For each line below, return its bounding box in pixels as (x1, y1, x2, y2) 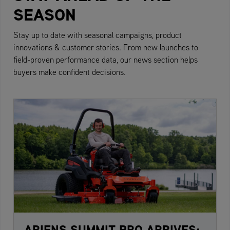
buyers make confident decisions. (13, 66, 126, 77)
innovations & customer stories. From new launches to (13, 42, 198, 52)
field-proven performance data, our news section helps (13, 54, 198, 65)
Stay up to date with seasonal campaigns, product (13, 29, 182, 40)
